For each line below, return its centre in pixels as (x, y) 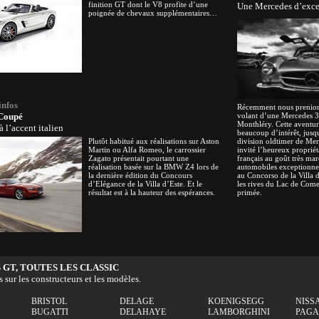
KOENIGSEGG (236, 301)
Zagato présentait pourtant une (138, 158)
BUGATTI (50, 312)
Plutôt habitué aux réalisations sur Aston (154, 141)
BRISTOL (49, 301)
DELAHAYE (143, 312)
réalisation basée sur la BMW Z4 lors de (153, 167)
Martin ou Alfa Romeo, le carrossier (147, 150)
